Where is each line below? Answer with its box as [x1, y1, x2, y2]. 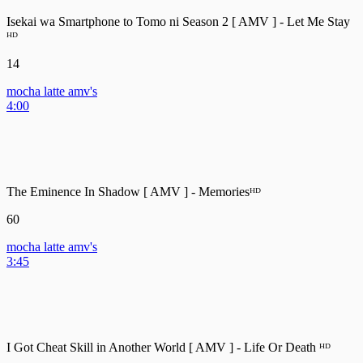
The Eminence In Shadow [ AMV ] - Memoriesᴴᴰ [6, 184, 261, 199]
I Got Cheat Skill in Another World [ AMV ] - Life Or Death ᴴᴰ [6, 340, 331, 354]
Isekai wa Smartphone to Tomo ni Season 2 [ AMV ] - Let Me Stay [6, 14, 350, 28]
